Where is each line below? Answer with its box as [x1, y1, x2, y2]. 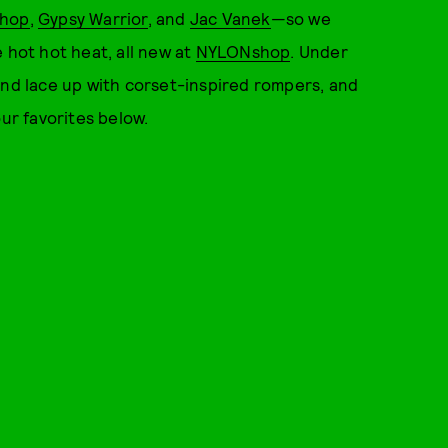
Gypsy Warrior [38, 8, 148, 28]
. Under [290, 41, 348, 61]
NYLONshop [195, 41, 291, 61]
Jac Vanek [189, 8, 271, 28]
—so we [270, 8, 331, 28]
